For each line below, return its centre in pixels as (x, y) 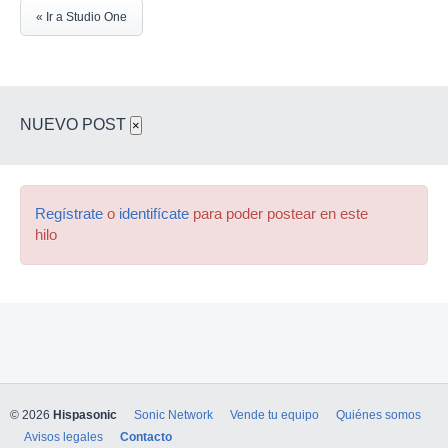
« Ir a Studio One (81, 16)
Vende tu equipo (274, 415)
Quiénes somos (378, 415)
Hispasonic (85, 415)
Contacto (146, 437)
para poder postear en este (278, 213)
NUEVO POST (75, 124)
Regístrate (69, 213)
